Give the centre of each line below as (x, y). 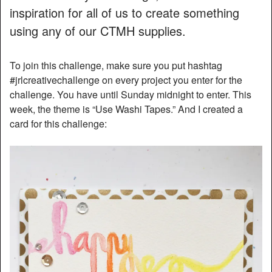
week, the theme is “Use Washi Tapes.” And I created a (126, 109)
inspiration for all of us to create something (124, 13)
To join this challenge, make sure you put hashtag (116, 66)
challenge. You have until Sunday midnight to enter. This (131, 95)
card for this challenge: (58, 124)
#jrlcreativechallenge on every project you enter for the (126, 80)
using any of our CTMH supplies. (98, 31)
